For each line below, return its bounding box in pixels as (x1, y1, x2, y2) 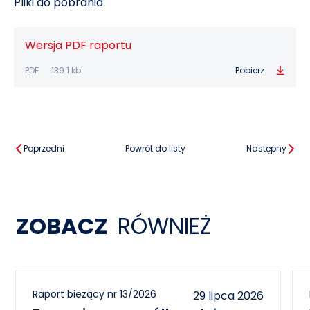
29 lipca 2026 (193, 288, 264, 304)
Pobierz (235, 64, 264, 76)
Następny (246, 143, 286, 154)
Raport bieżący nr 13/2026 (33, 287, 157, 301)
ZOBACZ (15, 210, 109, 241)
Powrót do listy (125, 143, 185, 154)
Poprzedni (24, 143, 65, 154)
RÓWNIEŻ (118, 210, 212, 241)
